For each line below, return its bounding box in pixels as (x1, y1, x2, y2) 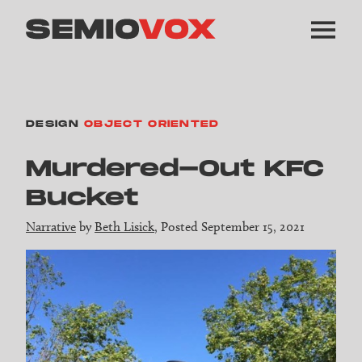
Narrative (26, 219, 76, 235)
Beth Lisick (95, 219, 154, 235)
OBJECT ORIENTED (84, 118, 220, 130)
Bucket (26, 185, 138, 213)
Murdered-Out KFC (26, 156, 324, 183)
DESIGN (26, 118, 79, 130)
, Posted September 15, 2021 (154, 219, 305, 235)
